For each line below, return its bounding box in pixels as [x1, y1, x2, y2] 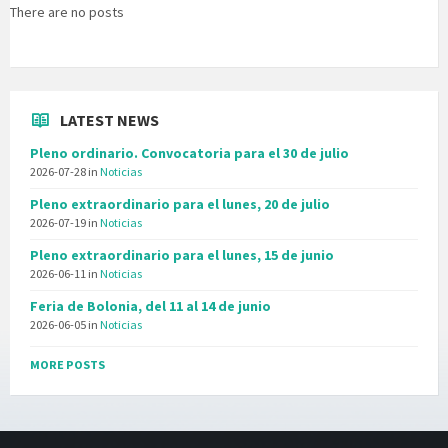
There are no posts [10, 3, 124, 22]
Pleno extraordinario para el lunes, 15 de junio [30, 246, 334, 265]
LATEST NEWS [60, 110, 159, 131]
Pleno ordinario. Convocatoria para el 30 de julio [30, 144, 349, 163]
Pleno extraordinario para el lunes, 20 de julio [30, 195, 330, 214]
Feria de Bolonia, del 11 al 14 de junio [30, 297, 271, 316]
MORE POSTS [30, 357, 105, 373]
